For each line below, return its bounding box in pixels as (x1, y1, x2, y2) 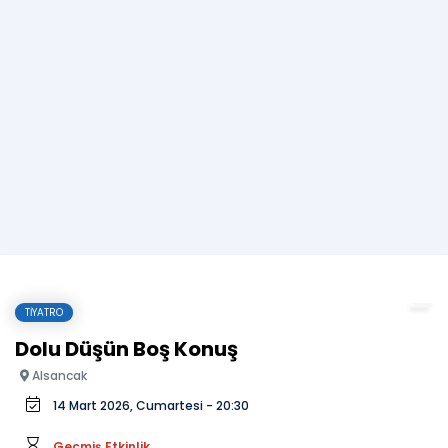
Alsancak (29, 367, 87, 384)
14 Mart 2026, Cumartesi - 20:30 (53, 397, 249, 414)
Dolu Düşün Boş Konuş (15, 335, 238, 363)
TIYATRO (25, 305, 63, 320)
